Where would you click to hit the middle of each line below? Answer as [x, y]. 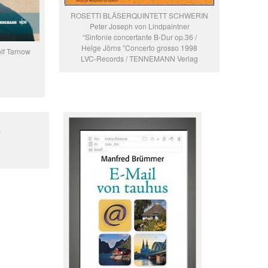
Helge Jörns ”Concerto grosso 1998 [139, 48]
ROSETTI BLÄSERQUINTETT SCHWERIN [139, 16]
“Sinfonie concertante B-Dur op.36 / [139, 37]
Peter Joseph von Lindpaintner [139, 26]
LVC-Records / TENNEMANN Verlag [139, 59]
